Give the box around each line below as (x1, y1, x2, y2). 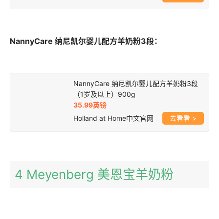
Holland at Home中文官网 (73, 113, 153, 122)
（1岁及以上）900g (73, 89, 135, 98)
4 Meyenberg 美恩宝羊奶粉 (15, 166, 174, 182)
